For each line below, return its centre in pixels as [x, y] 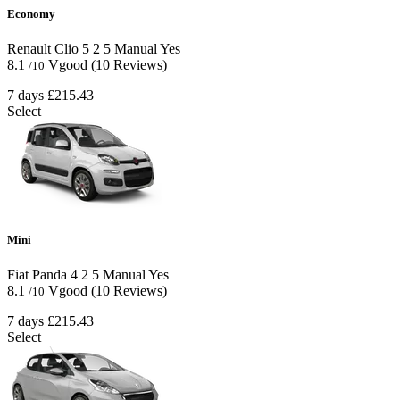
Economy [31, 13]
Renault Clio [43, 48]
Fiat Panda [37, 275]
